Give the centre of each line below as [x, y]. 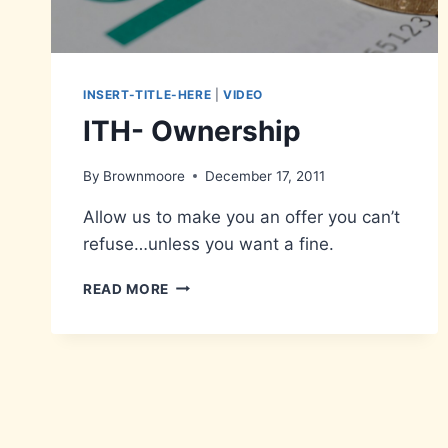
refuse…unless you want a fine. [208, 243]
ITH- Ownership [192, 131]
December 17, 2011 [265, 175]
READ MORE [126, 288]
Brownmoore [144, 175]
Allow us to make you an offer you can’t [241, 216]
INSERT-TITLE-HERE [147, 95]
